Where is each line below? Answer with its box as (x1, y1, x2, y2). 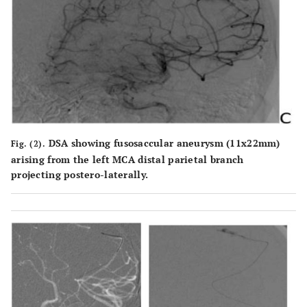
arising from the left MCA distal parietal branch (11, 152, 244, 166)
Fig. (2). (11, 138, 46, 149)
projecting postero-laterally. (11, 167, 149, 181)
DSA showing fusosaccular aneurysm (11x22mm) (45, 136, 280, 149)
